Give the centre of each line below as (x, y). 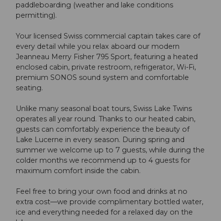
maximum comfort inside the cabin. (78, 171)
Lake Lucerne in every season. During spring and (100, 140)
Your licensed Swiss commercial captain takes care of (108, 36)
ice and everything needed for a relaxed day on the (104, 212)
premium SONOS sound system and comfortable (102, 78)
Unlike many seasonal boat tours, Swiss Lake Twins (104, 109)
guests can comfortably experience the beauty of (103, 129)
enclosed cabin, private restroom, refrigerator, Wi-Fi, (106, 67)
